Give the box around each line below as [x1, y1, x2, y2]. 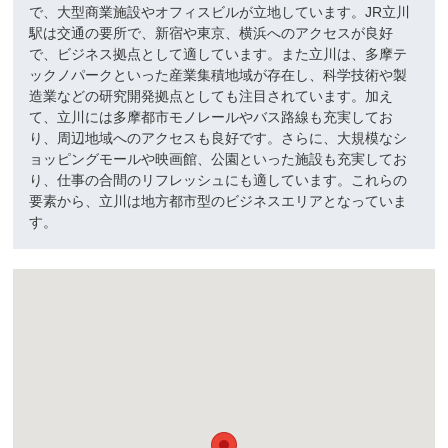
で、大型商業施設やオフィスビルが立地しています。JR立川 [29, 3, 411, 20]
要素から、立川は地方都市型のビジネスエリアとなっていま [29, 192, 408, 209]
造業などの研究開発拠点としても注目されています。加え [29, 87, 394, 104]
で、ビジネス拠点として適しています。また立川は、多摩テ [29, 45, 408, 62]
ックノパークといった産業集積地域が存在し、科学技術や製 [29, 66, 408, 83]
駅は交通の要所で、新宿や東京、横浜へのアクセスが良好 [29, 24, 394, 41]
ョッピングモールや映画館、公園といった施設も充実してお [29, 150, 408, 167]
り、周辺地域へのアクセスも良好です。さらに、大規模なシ [29, 129, 408, 146]
